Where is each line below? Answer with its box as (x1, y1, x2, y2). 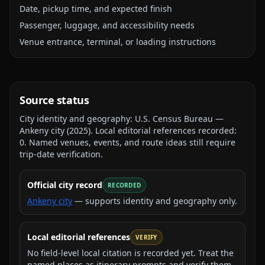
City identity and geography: (20, 113, 135, 124)
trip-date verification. (20, 148, 103, 160)
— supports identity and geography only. (75, 195, 237, 206)
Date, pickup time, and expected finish (20, 3, 172, 14)
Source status (20, 93, 89, 107)
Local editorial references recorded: (95, 125, 237, 136)
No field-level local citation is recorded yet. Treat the (27, 247, 234, 258)
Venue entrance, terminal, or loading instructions (20, 36, 216, 47)
